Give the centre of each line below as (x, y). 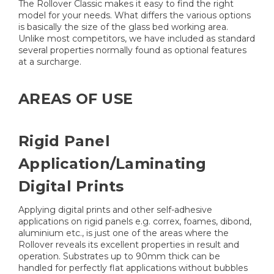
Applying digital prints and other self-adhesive (115, 209)
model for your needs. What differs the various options (135, 15)
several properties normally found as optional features (132, 50)
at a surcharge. (50, 61)
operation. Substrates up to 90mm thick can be (119, 256)
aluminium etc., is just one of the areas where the (124, 233)
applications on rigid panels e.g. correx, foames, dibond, (135, 221)
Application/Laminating (113, 163)
